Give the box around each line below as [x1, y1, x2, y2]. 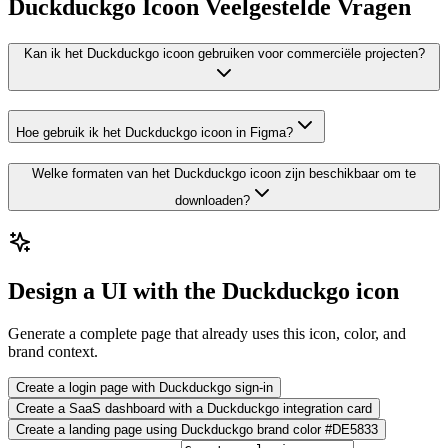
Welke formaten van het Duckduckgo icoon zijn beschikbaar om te [32, 166, 416, 182]
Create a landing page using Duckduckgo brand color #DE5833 [16, 421, 378, 437]
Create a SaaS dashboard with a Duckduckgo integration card [16, 400, 372, 416]
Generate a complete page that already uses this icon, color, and [8, 324, 406, 342]
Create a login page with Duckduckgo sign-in [16, 379, 273, 395]
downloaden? [174, 193, 250, 209]
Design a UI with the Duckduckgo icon [8, 278, 399, 304]
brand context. [8, 342, 98, 360]
